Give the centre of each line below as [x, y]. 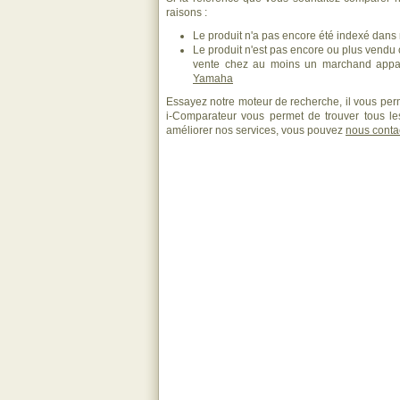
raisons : [187, 12]
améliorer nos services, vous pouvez [256, 130]
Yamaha [213, 79]
